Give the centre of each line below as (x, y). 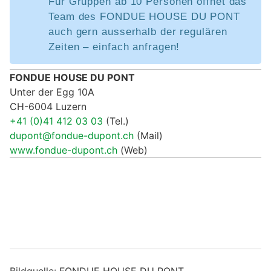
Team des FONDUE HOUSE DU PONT (145, 16)
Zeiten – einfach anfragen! (114, 47)
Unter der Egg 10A (52, 92)
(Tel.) (116, 121)
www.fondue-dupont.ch (64, 150)
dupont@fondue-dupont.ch (72, 135)
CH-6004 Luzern (48, 106)
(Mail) (148, 135)
